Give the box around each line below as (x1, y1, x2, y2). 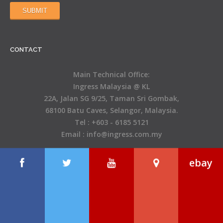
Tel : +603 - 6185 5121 (74, 117, 149, 127)
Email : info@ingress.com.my (61, 129, 162, 139)
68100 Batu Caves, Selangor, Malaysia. (45, 105, 178, 115)
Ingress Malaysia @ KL (73, 81, 150, 91)
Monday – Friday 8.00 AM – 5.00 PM (53, 182, 170, 192)
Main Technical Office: (73, 69, 150, 79)
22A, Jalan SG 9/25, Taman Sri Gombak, (44, 93, 179, 103)
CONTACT (10, 45, 42, 53)
